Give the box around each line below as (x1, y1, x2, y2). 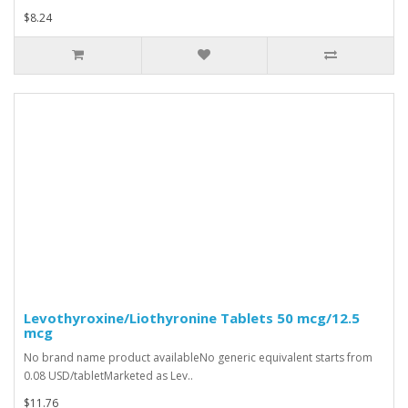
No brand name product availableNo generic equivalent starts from (24, 349, 372, 365)
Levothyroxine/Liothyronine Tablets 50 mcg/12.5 (24, 308, 360, 327)
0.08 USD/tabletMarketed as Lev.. (24, 367, 193, 383)
